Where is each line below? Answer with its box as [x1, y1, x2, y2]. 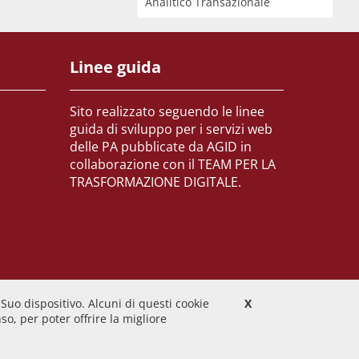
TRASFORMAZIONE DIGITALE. [70, 173, 242, 191]
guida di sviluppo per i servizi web [70, 120, 273, 138]
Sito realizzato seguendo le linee [70, 103, 265, 120]
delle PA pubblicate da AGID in [70, 138, 252, 155]
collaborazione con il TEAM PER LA [70, 155, 276, 173]
